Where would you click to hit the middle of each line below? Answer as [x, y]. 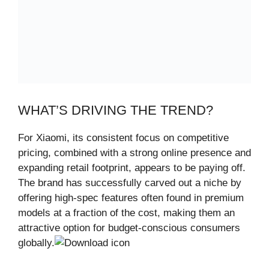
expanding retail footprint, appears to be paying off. [132, 168]
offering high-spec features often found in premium [131, 198]
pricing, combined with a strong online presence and [134, 153]
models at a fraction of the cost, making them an [126, 213]
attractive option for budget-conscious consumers [129, 228]
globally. [36, 243]
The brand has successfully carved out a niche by [130, 183]
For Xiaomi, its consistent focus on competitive [123, 138]
